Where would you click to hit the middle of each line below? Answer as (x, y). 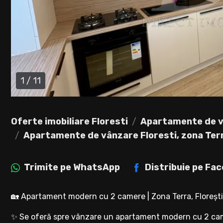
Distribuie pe (175, 167)
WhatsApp (97, 167)
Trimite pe (49, 167)
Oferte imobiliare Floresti (69, 121)
